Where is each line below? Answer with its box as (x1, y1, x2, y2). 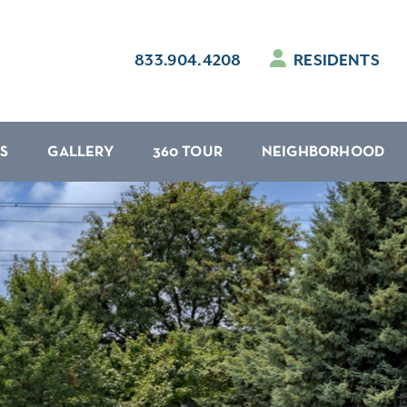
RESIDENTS (289, 51, 380, 70)
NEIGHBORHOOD (261, 145, 386, 160)
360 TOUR (152, 145, 223, 160)
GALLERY (47, 145, 114, 160)
